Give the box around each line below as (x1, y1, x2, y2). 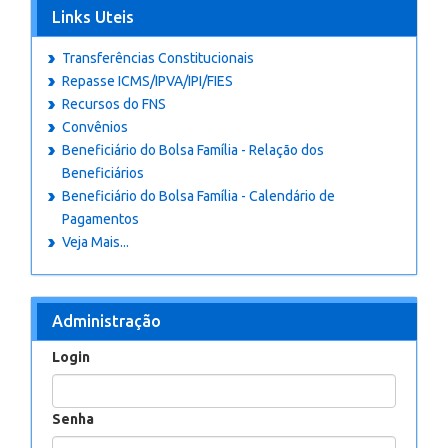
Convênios (62, 119, 128, 135)
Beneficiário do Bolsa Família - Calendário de (62, 188, 335, 204)
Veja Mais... (62, 234, 129, 250)
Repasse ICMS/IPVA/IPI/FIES (62, 73, 233, 89)
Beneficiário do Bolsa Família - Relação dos (62, 142, 324, 158)
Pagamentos (62, 211, 139, 227)
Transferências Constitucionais (62, 50, 254, 66)
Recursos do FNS (62, 96, 166, 112)
